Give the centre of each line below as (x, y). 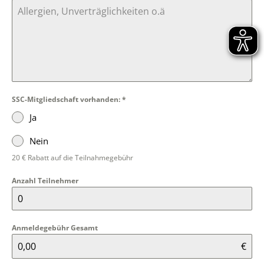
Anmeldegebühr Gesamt (55, 228)
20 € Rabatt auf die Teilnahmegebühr (72, 158)
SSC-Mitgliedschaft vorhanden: (67, 99)
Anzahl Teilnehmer (45, 181)
